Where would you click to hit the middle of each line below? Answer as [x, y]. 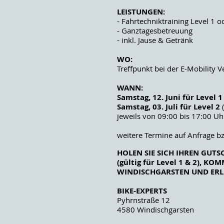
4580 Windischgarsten [155, 209]
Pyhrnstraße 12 [143, 200]
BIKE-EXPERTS [142, 191]
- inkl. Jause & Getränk [155, 40]
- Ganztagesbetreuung [155, 30]
